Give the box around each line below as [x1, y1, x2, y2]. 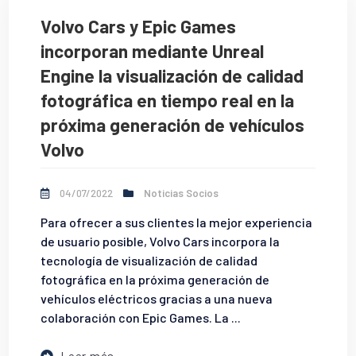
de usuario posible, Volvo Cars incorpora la [41, 234, 281, 250]
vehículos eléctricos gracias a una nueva [41, 291, 273, 307]
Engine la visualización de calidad [41, 64, 304, 87]
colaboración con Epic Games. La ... [41, 310, 242, 326]
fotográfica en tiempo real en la [41, 88, 295, 111]
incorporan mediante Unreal [41, 39, 265, 62]
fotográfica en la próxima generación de [41, 272, 270, 288]
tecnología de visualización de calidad [41, 253, 258, 269]
